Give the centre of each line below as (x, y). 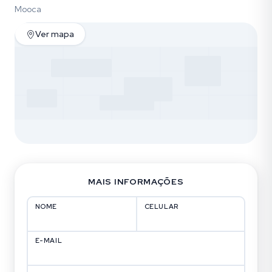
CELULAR (161, 206)
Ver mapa (55, 34)
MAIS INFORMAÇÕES (136, 182)
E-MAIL (49, 240)
